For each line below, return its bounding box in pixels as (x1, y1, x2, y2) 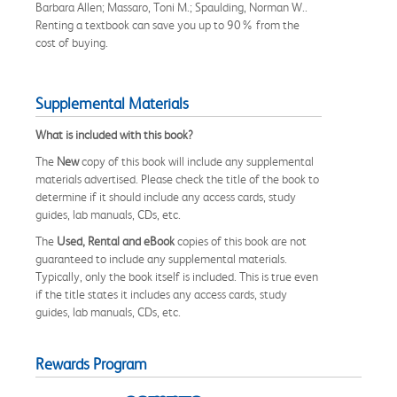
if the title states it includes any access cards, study (35, 286, 287, 301)
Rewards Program (35, 354, 147, 373)
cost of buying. (35, 35, 108, 50)
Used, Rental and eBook (57, 233, 175, 248)
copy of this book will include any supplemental (79, 153, 314, 168)
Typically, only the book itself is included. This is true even (35, 269, 318, 284)
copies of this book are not (175, 233, 307, 248)
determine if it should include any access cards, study (35, 189, 296, 204)
